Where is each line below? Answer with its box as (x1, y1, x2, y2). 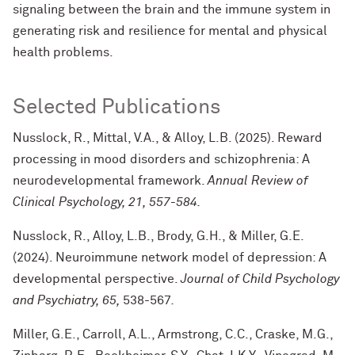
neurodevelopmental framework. (13, 174, 208, 187)
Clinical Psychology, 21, (13, 196, 149, 208)
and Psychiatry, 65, (13, 294, 123, 307)
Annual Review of (208, 174, 308, 187)
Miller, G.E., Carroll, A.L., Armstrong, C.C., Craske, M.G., (13, 328, 333, 341)
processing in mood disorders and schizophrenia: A (13, 153, 310, 166)
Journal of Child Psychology (181, 273, 340, 285)
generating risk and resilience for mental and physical (13, 25, 327, 37)
